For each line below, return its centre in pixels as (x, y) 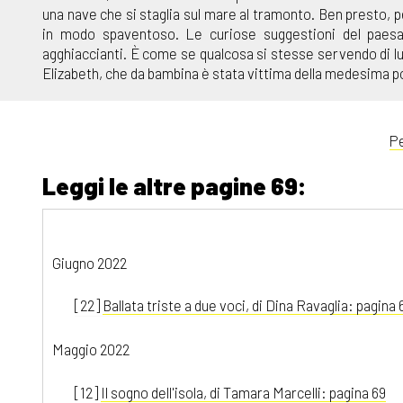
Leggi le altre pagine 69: (175, 185)
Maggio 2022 (91, 349)
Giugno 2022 (90, 262)
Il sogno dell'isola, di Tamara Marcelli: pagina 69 (243, 392)
